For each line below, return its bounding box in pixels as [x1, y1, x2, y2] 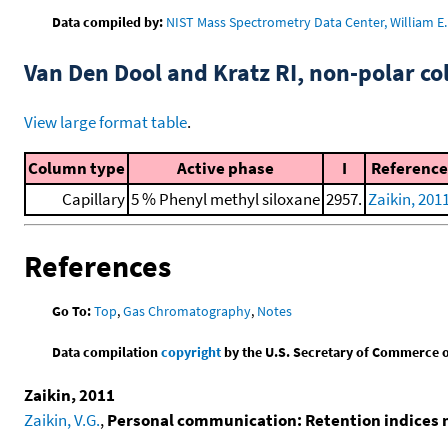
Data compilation [52, 342, 162, 361]
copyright [161, 342, 222, 361]
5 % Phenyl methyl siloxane [131, 188, 320, 210]
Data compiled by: [52, 13, 164, 32]
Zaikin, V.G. [24, 408, 100, 431]
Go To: [52, 301, 92, 320]
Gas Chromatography [123, 301, 252, 320]
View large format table [24, 111, 187, 134]
